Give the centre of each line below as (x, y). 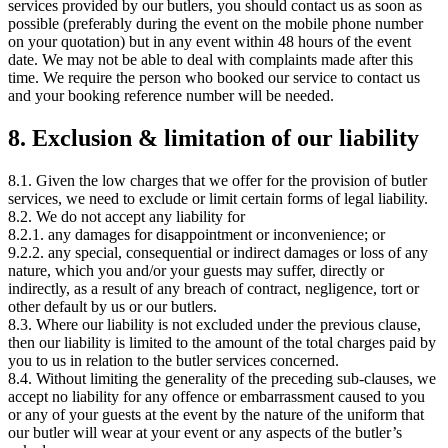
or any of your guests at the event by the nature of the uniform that (216, 414)
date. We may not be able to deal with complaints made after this (210, 60)
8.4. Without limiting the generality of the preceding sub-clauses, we (222, 378)
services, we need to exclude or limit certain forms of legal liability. (218, 198)
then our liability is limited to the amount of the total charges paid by (222, 342)
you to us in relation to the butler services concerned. (173, 360)
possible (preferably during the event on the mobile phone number (215, 24)
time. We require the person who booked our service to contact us (214, 78)
